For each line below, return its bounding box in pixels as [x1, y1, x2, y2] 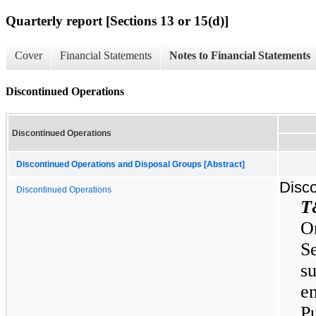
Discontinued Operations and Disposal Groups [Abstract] [16, 159, 245, 169]
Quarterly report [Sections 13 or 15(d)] [6, 13, 229, 28]
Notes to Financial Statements [169, 49, 310, 62]
